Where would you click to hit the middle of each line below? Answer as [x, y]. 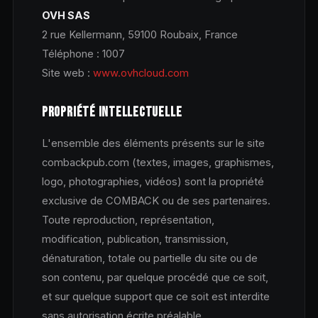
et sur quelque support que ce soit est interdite [155, 296]
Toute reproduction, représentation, [128, 220]
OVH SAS [66, 15]
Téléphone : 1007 [83, 54]
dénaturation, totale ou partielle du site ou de [149, 258]
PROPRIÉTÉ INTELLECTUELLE [112, 112]
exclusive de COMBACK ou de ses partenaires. [156, 201]
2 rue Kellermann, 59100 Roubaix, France [139, 34]
